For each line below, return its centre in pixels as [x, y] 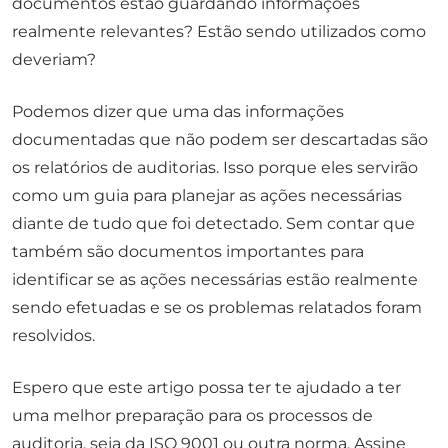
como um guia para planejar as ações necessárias [207, 196]
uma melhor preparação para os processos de [192, 416]
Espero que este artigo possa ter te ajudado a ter [206, 388]
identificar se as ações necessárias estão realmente [215, 280]
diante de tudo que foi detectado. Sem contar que [213, 224]
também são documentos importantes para [188, 252]
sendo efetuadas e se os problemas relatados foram [217, 308]
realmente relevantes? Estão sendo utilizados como [219, 32]
